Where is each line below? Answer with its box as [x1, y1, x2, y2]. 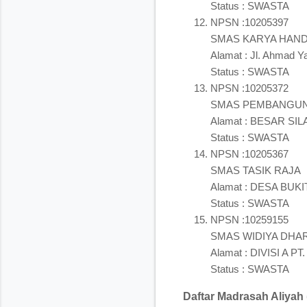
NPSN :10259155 [210, 213, 288, 225]
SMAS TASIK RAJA [210, 164, 301, 176]
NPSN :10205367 [210, 147, 288, 160]
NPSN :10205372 [210, 82, 288, 94]
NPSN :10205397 [210, 16, 288, 28]
